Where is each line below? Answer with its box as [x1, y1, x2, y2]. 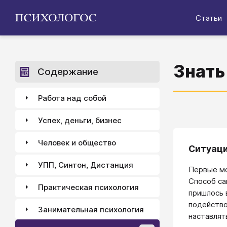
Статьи [196, 13, 222, 23]
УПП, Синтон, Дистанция [38, 160, 133, 170]
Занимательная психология [38, 204, 144, 214]
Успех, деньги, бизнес [38, 115, 122, 125]
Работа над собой [38, 93, 106, 103]
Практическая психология [38, 182, 139, 192]
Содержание [37, 66, 98, 78]
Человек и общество [38, 137, 116, 147]
